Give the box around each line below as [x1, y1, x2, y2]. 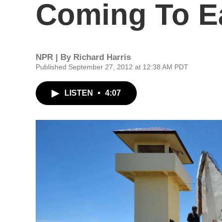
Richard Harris [73, 53, 131, 62]
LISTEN [64, 89, 95, 97]
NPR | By [36, 53, 73, 62]
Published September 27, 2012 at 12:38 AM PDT [36, 63, 188, 71]
